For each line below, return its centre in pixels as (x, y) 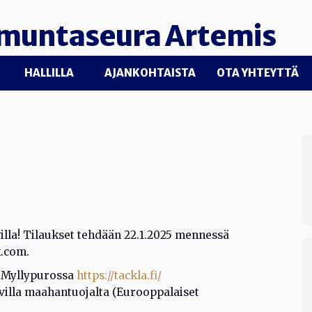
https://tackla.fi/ (119, 275)
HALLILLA (49, 73)
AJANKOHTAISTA (150, 73)
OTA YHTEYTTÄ (258, 73)
